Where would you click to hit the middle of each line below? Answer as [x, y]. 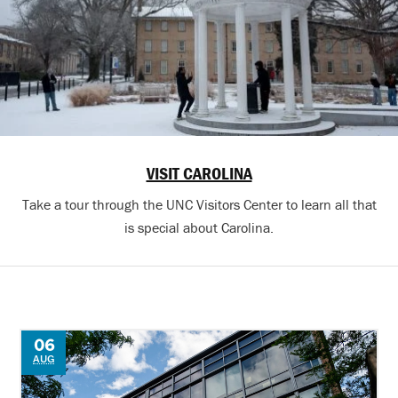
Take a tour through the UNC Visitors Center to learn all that [199, 205]
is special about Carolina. [199, 228]
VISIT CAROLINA [199, 173]
